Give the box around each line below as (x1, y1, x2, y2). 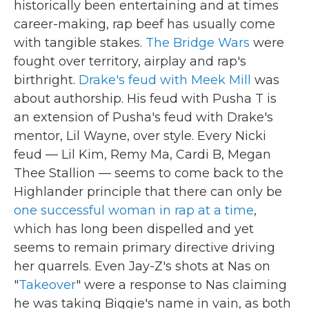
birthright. (14, 72, 79, 88)
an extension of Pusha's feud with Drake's (14, 109, 273, 125)
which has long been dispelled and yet (14, 221, 254, 237)
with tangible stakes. (14, 34, 146, 50)
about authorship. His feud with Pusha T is (14, 90, 277, 106)
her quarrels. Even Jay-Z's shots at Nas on (14, 258, 270, 274)
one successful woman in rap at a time (14, 202, 254, 218)
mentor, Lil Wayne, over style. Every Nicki (14, 128, 266, 143)
